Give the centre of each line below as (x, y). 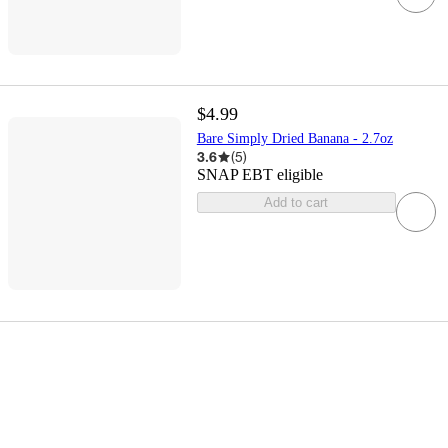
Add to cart (296, 203)
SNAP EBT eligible (259, 175)
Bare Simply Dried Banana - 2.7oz (294, 139)
